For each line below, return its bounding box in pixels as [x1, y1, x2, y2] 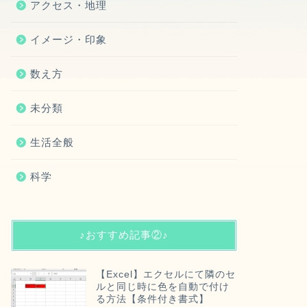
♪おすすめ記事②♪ [79, 228, 169, 241]
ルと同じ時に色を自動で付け [95, 281, 230, 292]
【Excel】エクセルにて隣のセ [95, 269, 236, 280]
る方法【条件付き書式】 [95, 293, 209, 304]
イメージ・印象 [29, 33, 107, 45]
